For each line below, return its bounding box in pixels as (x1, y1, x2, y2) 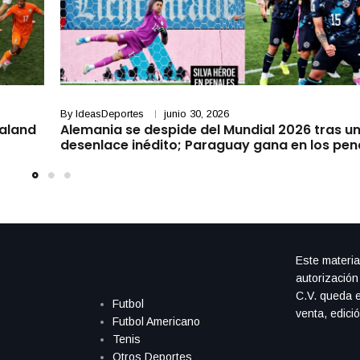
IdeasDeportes (75, 108, 144, 121)
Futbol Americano (112, 315, 200, 329)
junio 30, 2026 (163, 108, 229, 121)
